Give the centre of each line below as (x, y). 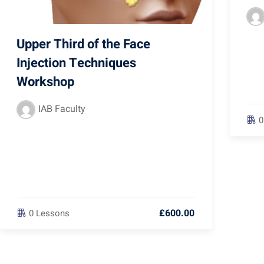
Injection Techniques (76, 63)
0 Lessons (49, 213)
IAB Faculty (62, 109)
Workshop (45, 82)
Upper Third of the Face (83, 44)
